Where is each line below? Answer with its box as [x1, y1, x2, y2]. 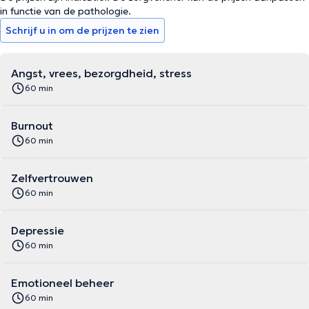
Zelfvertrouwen [11, 171, 93, 185]
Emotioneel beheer [11, 276, 114, 290]
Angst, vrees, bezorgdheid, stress [11, 66, 192, 80]
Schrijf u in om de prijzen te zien [6, 24, 159, 37]
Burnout [11, 119, 53, 132]
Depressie [11, 223, 64, 237]
